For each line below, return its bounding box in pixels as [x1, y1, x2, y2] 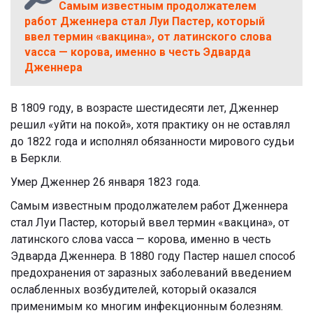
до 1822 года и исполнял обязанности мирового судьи [10, 134, 294, 148]
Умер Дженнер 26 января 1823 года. [10, 175, 201, 189]
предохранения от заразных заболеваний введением [10, 265, 291, 279]
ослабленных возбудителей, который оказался [10, 282, 256, 296]
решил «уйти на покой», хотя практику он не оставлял [10, 117, 290, 131]
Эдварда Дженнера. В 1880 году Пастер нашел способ [10, 249, 296, 263]
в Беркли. [10, 151, 61, 165]
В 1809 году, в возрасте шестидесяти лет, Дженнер [10, 101, 279, 115]
